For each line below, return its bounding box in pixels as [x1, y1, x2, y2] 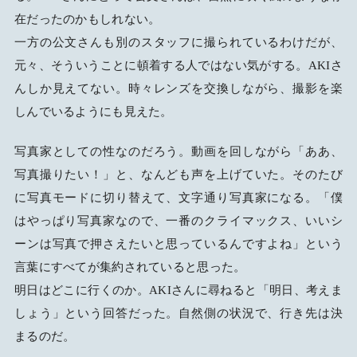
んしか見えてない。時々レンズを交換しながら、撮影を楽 [14, 82, 343, 96]
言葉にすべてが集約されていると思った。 [14, 261, 246, 274]
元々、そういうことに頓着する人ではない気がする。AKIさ [14, 59, 343, 73]
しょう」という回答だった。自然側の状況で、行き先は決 [14, 307, 343, 320]
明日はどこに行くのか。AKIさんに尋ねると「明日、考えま [14, 284, 343, 297]
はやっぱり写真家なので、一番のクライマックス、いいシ [14, 214, 343, 228]
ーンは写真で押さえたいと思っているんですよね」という [14, 237, 343, 251]
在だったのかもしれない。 [14, 13, 161, 26]
